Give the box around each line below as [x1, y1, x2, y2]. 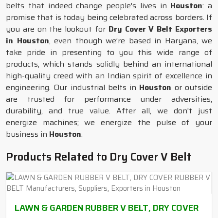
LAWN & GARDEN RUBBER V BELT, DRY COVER [15, 201, 199, 215]
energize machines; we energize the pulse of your [6, 116, 212, 128]
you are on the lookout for [6, 23, 109, 35]
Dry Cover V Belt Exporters [108, 23, 213, 35]
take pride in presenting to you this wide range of [6, 46, 212, 58]
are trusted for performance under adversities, [6, 93, 212, 105]
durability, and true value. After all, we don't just [6, 105, 212, 117]
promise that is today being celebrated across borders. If [6, 11, 212, 23]
